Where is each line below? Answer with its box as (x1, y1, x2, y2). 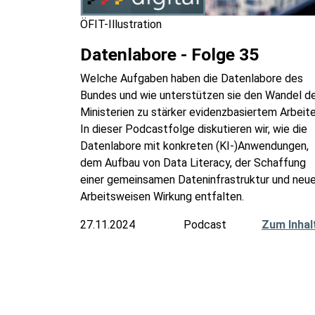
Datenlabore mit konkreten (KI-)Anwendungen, (80, 139, 309, 153)
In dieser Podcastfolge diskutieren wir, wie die (80, 122, 307, 136)
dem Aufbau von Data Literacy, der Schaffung (80, 156, 306, 170)
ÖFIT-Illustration (80, 18, 162, 32)
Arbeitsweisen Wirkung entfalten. (80, 190, 244, 204)
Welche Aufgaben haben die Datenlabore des (80, 72, 303, 86)
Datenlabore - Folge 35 (80, 44, 259, 65)
